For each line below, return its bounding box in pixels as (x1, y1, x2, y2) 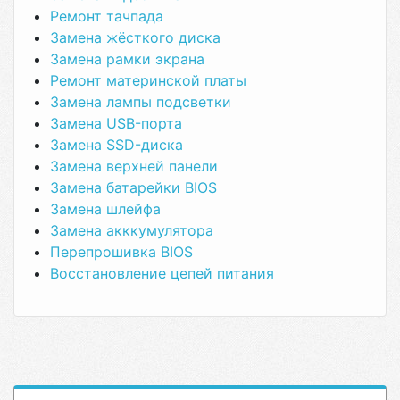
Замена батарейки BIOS (50, 179, 217, 196)
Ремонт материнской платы (50, 71, 246, 89)
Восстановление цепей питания (50, 264, 274, 282)
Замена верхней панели (50, 157, 218, 175)
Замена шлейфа (50, 200, 161, 218)
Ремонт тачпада (50, 7, 163, 25)
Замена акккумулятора (50, 221, 213, 239)
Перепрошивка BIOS (50, 243, 193, 261)
